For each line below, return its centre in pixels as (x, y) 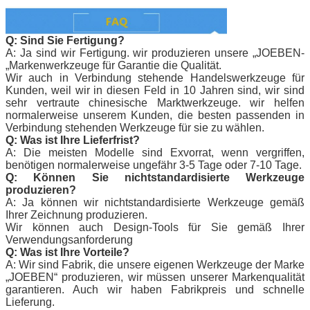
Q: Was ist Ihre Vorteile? (67, 252)
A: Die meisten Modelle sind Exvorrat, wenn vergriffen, (155, 152)
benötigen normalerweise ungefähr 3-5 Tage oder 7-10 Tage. (154, 165)
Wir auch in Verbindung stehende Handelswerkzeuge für (155, 77)
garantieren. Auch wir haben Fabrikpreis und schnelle (155, 289)
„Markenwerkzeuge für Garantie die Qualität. (113, 65)
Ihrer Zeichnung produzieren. (76, 215)
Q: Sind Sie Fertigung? (65, 40)
